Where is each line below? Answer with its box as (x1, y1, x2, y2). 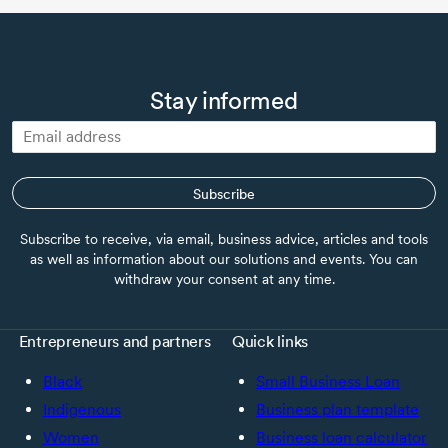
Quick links (232, 331, 309, 351)
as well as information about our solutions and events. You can (30, 250, 418, 267)
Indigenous (42, 399, 121, 419)
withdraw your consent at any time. (113, 270, 335, 287)
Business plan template (256, 399, 419, 419)
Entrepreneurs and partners (18, 331, 211, 351)
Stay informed (150, 85, 298, 115)
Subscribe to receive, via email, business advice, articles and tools (20, 230, 428, 247)
